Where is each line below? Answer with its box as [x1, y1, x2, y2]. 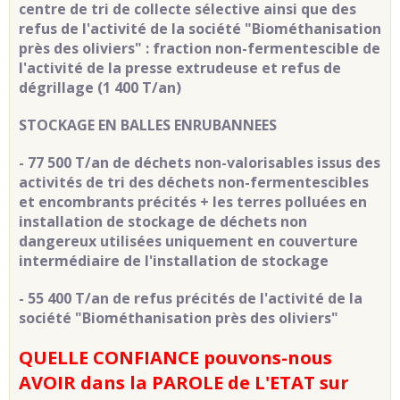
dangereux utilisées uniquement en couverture [19, 230, 358, 251]
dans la [80, 370, 147, 395]
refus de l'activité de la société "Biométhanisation [19, 18, 381, 38]
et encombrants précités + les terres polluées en [19, 191, 367, 212]
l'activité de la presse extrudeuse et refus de [19, 57, 341, 78]
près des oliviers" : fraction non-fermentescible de [19, 37, 380, 58]
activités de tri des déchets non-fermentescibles [19, 171, 369, 192]
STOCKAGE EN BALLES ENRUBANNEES [19, 114, 277, 135]
